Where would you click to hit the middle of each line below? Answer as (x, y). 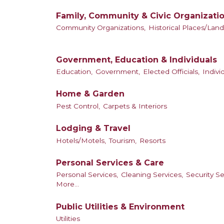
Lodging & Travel (93, 128)
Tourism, (123, 140)
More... (67, 184)
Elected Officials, (171, 72)
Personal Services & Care (110, 163)
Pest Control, (78, 106)
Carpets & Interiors (135, 106)
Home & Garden (90, 94)
